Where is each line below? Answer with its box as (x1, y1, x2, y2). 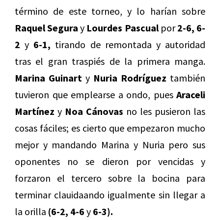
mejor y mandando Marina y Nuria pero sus (15, 138, 205, 151)
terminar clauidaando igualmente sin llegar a (15, 189, 205, 201)
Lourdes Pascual (86, 22, 159, 34)
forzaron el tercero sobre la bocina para (15, 172, 205, 185)
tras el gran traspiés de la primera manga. (15, 55, 205, 68)
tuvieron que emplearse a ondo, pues (15, 88, 176, 101)
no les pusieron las (123, 105, 205, 118)
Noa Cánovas (65, 105, 123, 118)
